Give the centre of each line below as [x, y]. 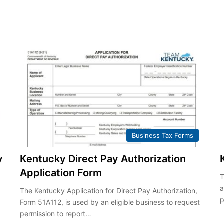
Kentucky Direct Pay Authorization [103, 159]
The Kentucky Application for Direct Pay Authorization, [108, 190]
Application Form [61, 173]
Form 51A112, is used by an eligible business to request [110, 202]
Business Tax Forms [163, 135]
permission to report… [55, 213]
